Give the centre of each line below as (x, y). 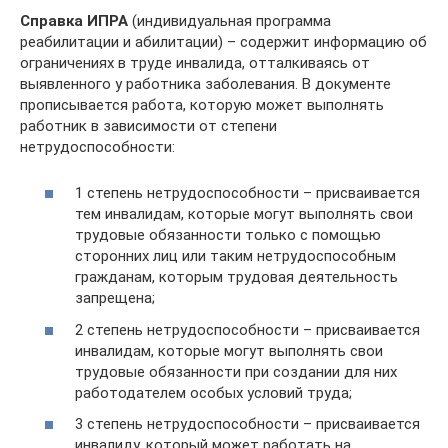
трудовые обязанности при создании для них (236, 371)
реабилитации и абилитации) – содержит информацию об (223, 41)
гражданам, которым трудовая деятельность (236, 277)
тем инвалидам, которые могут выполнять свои (244, 214)
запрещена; (115, 298)
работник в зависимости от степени (148, 125)
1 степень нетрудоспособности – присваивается (247, 193)
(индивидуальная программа (229, 20)
